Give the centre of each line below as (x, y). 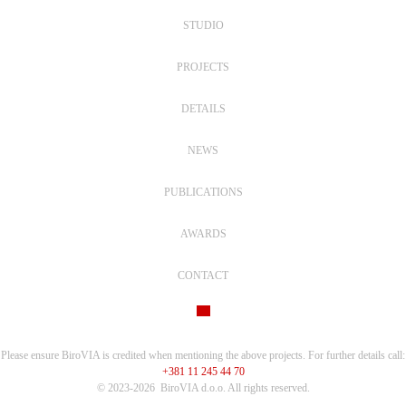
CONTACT (203, 275)
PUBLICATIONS (203, 192)
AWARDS (203, 234)
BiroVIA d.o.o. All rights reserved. (235, 388)
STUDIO (203, 25)
